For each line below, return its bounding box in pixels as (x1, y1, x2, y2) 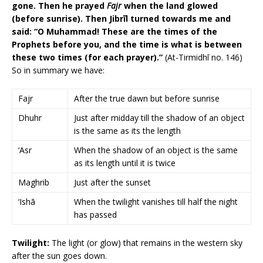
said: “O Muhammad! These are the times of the (12, 26, 217, 38)
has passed (74, 209, 117, 221)
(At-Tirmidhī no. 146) (163, 52, 242, 63)
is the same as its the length (74, 125, 181, 137)
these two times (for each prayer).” (12, 52, 163, 63)
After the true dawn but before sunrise (74, 93, 220, 104)
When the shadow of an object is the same (74, 144, 238, 156)
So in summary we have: (12, 65, 104, 76)
